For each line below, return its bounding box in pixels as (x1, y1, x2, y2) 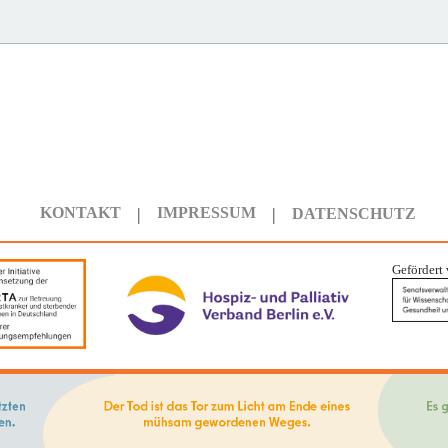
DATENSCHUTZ (292, 205, 416, 223)
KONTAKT (40, 203, 121, 221)
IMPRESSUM (157, 203, 256, 221)
